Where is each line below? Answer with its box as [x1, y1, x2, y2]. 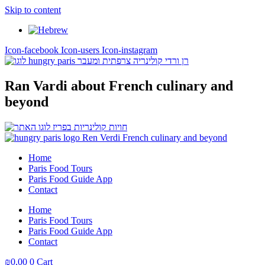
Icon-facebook [5, 45, 59, 55]
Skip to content [5, 5, 61, 15]
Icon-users [61, 45, 99, 55]
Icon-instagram [102, 45, 157, 55]
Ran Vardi [5, 77, 67, 93]
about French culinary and [67, 77, 233, 93]
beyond [5, 93, 49, 109]
